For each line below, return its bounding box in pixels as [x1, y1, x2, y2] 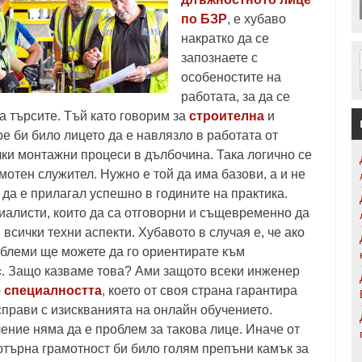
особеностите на [181, 70, 281, 84]
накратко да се [181, 32, 269, 45]
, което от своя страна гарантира [102, 284, 297, 297]
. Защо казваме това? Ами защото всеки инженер [2, 264, 300, 278]
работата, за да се [181, 90, 290, 103]
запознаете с [181, 51, 258, 65]
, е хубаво [227, 12, 286, 26]
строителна [189, 109, 264, 123]
